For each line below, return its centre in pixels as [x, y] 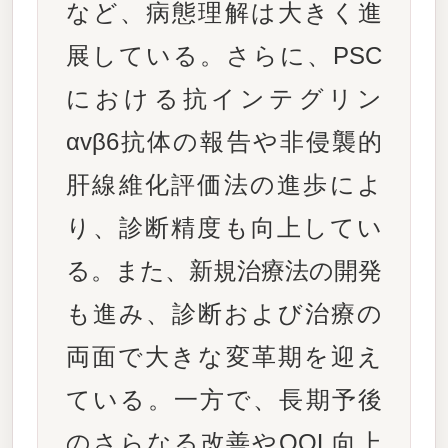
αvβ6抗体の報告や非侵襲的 [224, 141]
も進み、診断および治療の [224, 313]
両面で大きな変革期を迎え [224, 356]
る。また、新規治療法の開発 [224, 270]
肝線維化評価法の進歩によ [224, 184]
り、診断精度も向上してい [224, 227]
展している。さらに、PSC [224, 55]
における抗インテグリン [224, 98]
